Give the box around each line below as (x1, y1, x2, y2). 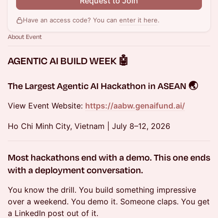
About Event (8, 33, 42, 40)
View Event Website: (8, 101, 85, 110)
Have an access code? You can (23, 16, 119, 24)
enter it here (119, 16, 158, 24)
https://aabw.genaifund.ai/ (85, 101, 185, 110)
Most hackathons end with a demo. (8, 151, 152, 163)
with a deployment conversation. (8, 164, 143, 176)
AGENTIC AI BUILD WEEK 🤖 (8, 54, 129, 67)
